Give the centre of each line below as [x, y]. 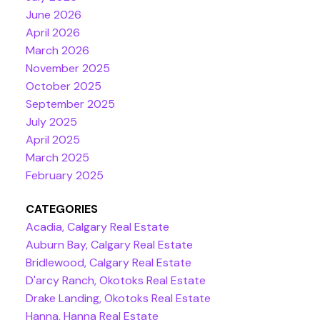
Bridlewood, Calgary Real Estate [108, 263]
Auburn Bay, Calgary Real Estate [109, 245]
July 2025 [51, 122]
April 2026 [52, 33]
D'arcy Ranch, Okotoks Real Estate [115, 281]
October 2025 [63, 86]
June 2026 [53, 15]
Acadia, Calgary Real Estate [97, 227]
